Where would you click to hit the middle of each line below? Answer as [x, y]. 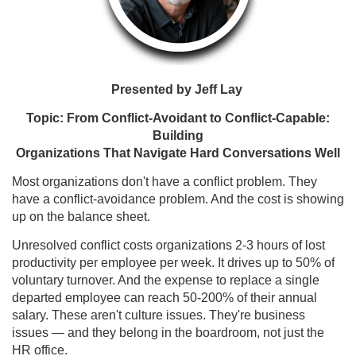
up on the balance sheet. [81, 216]
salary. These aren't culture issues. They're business [159, 315]
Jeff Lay [218, 89]
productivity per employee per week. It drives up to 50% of [173, 262]
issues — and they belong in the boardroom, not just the [168, 332]
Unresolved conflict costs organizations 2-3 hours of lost [168, 245]
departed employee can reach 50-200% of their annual [164, 297]
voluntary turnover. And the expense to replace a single [166, 280]
